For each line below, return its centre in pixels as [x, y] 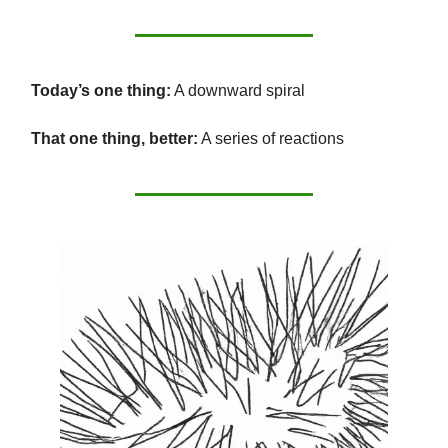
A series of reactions [271, 139]
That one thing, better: [114, 139]
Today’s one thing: [101, 91]
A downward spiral [238, 91]
